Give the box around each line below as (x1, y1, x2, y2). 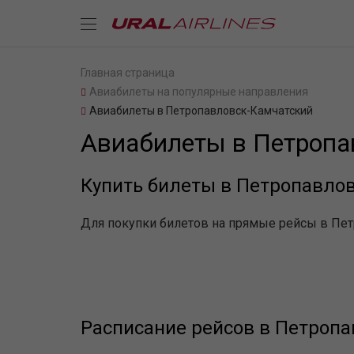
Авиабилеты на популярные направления (89, 85, 308, 98)
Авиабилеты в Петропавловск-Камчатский (89, 104, 313, 117)
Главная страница (81, 66, 175, 79)
